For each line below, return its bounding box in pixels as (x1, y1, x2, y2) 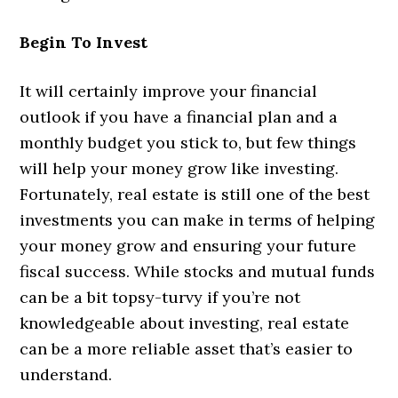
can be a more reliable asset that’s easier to (20, 338, 354, 360)
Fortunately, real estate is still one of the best (20, 184, 370, 205)
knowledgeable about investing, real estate (20, 313, 350, 334)
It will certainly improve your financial (20, 81, 318, 102)
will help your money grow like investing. (20, 158, 339, 179)
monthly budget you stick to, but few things (20, 132, 357, 154)
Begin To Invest (20, 32, 148, 53)
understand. (20, 364, 113, 386)
